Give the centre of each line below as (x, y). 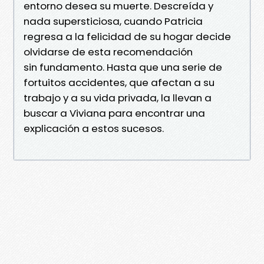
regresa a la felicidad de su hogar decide (127, 36)
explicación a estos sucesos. (94, 128)
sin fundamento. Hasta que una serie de (123, 67)
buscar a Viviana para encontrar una (114, 113)
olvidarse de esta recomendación (108, 52)
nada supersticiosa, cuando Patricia (113, 21)
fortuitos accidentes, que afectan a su (119, 82)
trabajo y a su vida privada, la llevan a (118, 98)
